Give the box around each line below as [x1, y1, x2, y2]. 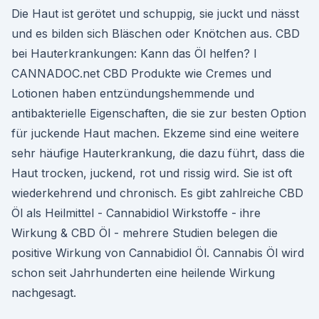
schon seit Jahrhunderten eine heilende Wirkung [11, 266, 275, 280]
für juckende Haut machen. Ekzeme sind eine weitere [11, 126, 299, 140]
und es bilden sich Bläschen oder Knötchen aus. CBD [11, 26, 300, 41]
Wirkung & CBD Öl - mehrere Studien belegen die [11, 226, 278, 240]
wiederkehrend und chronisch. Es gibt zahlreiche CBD [11, 186, 303, 200]
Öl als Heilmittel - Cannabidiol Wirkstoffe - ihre [11, 206, 261, 220]
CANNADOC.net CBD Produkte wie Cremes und [11, 66, 271, 80]
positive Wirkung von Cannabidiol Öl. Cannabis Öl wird [11, 246, 304, 260]
